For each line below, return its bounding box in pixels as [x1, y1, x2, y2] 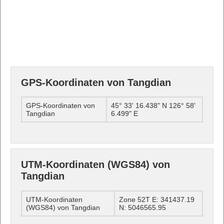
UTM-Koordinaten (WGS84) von [21, 159, 170, 170]
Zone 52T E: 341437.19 [119, 195, 194, 203]
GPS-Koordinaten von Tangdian [21, 76, 171, 88]
